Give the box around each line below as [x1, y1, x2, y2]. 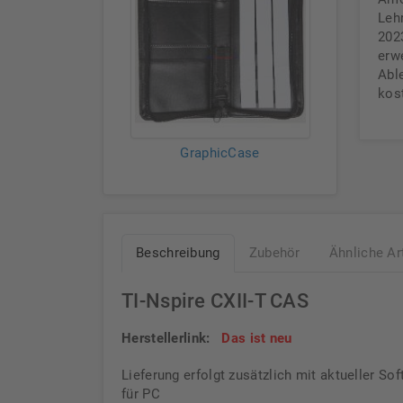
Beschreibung [136, 245, 220, 261]
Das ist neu [213, 330, 292, 346]
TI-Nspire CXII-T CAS [121, 290, 309, 312]
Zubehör [248, 245, 300, 261]
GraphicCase [180, 145, 260, 161]
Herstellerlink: [121, 330, 214, 346]
